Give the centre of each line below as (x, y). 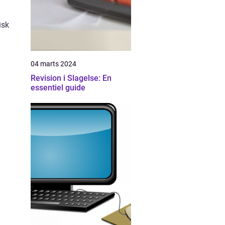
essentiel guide (58, 88)
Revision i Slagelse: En (71, 78)
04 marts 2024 (53, 64)
